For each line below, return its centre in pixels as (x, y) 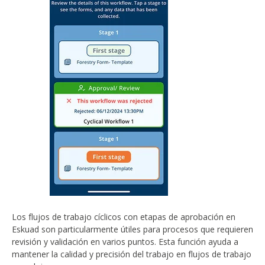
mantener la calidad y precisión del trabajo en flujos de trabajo (132, 254)
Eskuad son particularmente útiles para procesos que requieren (132, 229)
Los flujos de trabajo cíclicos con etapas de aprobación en (124, 216)
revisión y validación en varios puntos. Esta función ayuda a (125, 241)
